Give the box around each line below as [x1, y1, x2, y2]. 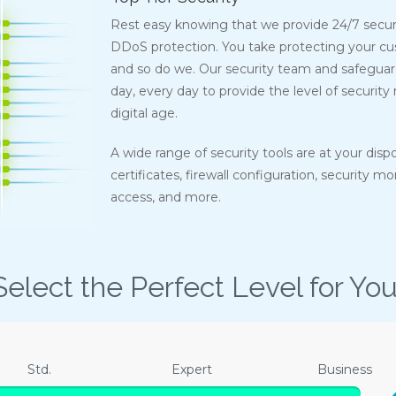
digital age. [110, 105, 178, 122]
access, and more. [110, 189, 221, 206]
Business [316, 362, 372, 378]
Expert [171, 362, 212, 378]
